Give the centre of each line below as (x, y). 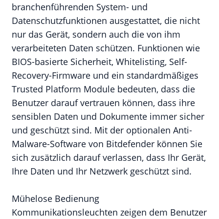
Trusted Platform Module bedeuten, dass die (103, 89)
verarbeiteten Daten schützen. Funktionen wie (106, 48)
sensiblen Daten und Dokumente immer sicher (108, 116)
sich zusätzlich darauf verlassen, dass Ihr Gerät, (109, 157)
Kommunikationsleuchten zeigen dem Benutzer (109, 212)
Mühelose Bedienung (55, 198)
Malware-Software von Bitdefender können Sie (107, 144)
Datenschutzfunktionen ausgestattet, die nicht (106, 21)
